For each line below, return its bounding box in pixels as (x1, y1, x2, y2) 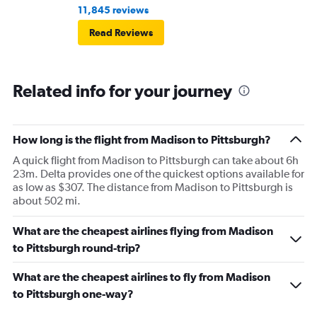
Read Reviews (89, 27, 153, 39)
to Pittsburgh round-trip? (13, 241, 141, 255)
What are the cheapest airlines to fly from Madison (13, 270, 270, 284)
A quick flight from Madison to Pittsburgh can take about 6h (13, 154, 299, 168)
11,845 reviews (78, 4, 149, 16)
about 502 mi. (13, 194, 81, 208)
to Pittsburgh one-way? (13, 287, 134, 301)
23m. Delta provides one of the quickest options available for (13, 167, 304, 181)
